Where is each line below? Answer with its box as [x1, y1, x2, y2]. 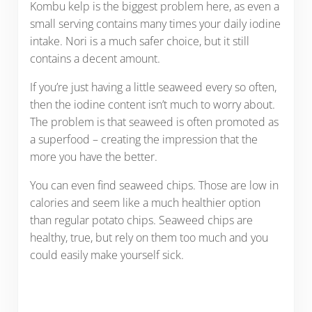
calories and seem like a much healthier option [29, 195, 260, 211]
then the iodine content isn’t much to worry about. [29, 97, 275, 113]
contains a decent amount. [29, 51, 160, 67]
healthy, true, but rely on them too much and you [29, 230, 268, 246]
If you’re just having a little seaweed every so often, [29, 79, 276, 95]
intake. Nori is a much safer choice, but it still [29, 33, 249, 49]
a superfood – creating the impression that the [29, 132, 258, 148]
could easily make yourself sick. [29, 247, 184, 263]
